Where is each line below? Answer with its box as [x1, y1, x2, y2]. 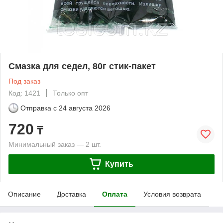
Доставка [57, 190, 86, 198]
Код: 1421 [8, 89, 40, 97]
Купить [105, 159, 133, 168]
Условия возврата [143, 190, 201, 198]
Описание [8, 190, 41, 198]
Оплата [102, 190, 127, 198]
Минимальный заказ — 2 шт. [8, 140, 101, 148]
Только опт [53, 89, 88, 97]
